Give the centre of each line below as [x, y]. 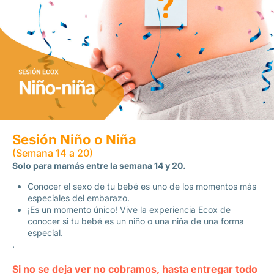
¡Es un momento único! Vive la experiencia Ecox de [129, 209]
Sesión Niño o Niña [74, 139]
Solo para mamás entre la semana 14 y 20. [99, 165]
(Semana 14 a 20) [53, 153]
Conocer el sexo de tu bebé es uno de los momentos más [142, 186]
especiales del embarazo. [79, 198]
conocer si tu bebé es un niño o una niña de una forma [136, 221]
